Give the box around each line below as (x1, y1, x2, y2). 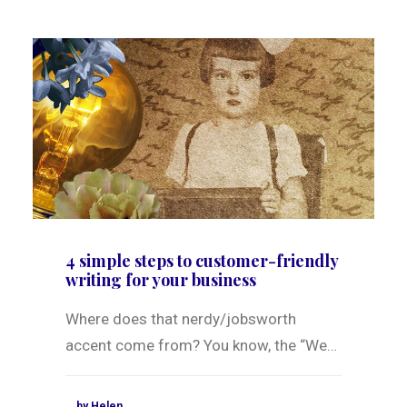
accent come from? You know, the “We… (65, 336, 337, 355)
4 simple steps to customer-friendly (65, 250, 338, 273)
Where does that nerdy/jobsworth (65, 310, 296, 329)
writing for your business (65, 269, 256, 292)
